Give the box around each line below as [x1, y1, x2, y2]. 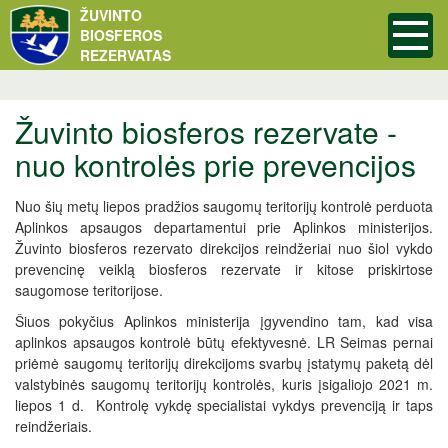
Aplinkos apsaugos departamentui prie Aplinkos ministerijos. [15, 217, 433, 237]
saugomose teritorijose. [15, 280, 163, 300]
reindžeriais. [15, 416, 92, 436]
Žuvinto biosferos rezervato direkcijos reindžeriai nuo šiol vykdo [15, 238, 433, 258]
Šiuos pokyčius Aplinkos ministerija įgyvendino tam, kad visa [15, 311, 433, 331]
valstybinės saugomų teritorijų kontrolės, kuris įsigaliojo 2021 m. [15, 374, 433, 394]
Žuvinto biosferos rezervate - [15, 110, 397, 153]
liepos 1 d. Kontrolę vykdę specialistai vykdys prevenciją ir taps [15, 395, 433, 415]
